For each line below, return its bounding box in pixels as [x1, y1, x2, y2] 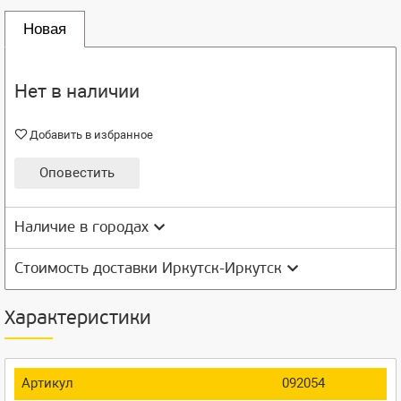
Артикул [21, 374, 73, 391]
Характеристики [4, 308, 151, 329]
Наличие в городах [14, 219, 149, 235]
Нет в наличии [14, 81, 140, 103]
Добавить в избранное [30, 128, 153, 142]
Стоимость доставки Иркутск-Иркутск [14, 260, 282, 277]
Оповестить [39, 164, 115, 181]
